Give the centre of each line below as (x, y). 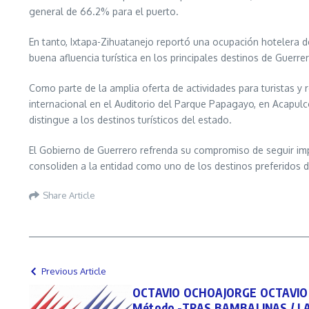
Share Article (69, 195)
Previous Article (74, 271)
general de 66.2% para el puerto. (104, 12)
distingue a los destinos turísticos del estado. (130, 120)
